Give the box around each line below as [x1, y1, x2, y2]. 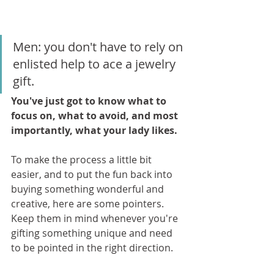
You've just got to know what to [11, 94, 169, 108]
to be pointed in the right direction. [11, 240, 173, 254]
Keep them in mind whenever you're [11, 211, 180, 225]
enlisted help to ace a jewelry [13, 55, 179, 72]
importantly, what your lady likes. [11, 123, 177, 137]
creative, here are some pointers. [11, 196, 166, 210]
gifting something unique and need [11, 226, 175, 240]
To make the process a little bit [11, 152, 154, 166]
